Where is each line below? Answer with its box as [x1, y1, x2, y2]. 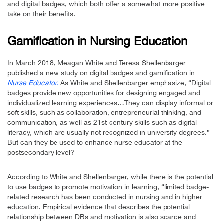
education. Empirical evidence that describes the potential [7, 203, 190, 211]
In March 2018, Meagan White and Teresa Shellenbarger [7, 59, 186, 67]
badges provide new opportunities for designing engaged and [7, 89, 200, 97]
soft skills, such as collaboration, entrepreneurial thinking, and [7, 109, 201, 117]
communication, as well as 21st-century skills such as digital [7, 118, 197, 127]
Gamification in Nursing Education [7, 34, 187, 48]
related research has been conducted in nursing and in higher [7, 193, 202, 201]
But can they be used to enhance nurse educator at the [7, 138, 182, 147]
